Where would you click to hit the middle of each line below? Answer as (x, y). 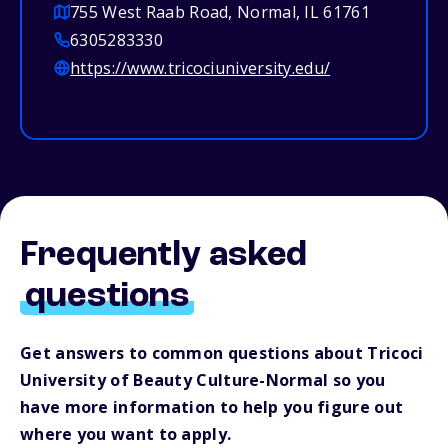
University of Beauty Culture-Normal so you (203, 380)
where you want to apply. (126, 434)
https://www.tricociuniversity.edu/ (200, 68)
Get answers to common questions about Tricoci (222, 353)
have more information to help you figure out (212, 407)
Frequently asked (164, 256)
